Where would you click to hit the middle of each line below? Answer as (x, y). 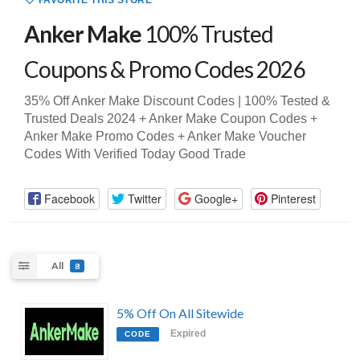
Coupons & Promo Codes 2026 (164, 70)
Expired (188, 333)
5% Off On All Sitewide (180, 313)
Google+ (216, 198)
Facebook (69, 198)
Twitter (144, 198)
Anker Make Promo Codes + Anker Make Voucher (165, 137)
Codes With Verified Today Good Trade (135, 154)
